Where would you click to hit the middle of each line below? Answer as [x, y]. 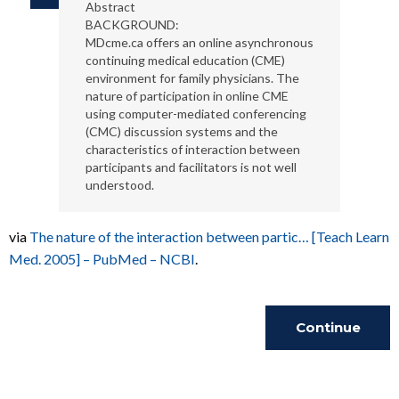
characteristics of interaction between [192, 149]
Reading [328, 372]
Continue [328, 327]
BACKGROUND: [132, 24]
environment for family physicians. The [192, 78]
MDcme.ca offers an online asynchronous [199, 42]
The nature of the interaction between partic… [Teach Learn [209, 236]
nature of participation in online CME [187, 96]
